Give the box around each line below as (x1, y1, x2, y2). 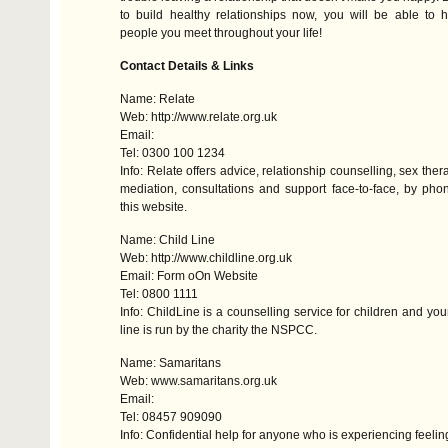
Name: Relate (120, 92, 195, 106)
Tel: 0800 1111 (120, 287, 198, 301)
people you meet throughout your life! (120, 26, 322, 40)
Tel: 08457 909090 (120, 410, 222, 424)
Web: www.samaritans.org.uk (120, 374, 277, 388)
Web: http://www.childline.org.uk (120, 251, 292, 265)
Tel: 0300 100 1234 (120, 146, 225, 160)
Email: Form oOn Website (120, 269, 258, 283)
